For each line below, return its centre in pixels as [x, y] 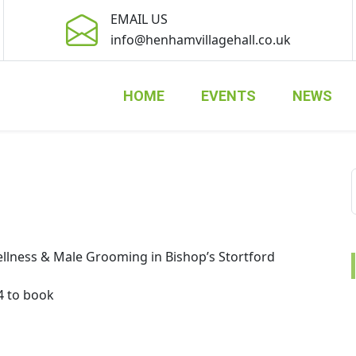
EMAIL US [139, 19]
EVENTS [228, 96]
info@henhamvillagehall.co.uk [200, 39]
